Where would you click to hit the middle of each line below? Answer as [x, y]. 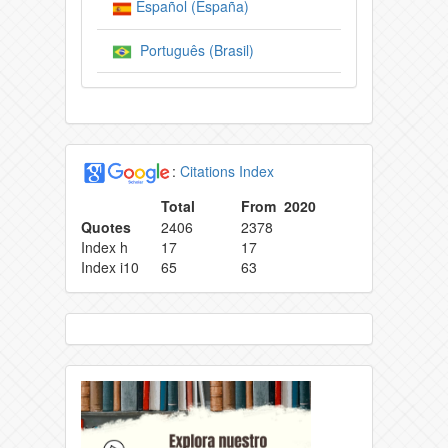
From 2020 [278, 205]
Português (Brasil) [193, 49]
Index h [104, 246]
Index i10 [110, 266]
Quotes [106, 226]
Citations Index [227, 170]
